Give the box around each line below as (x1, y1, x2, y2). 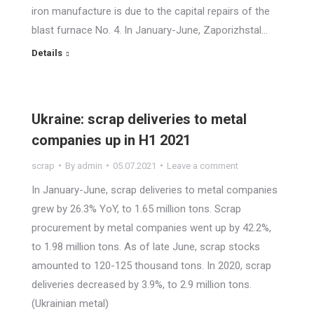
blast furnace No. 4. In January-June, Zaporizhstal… (32, 23, 268, 36)
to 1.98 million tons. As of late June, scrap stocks (32, 240, 260, 253)
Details (32, 47, 62, 58)
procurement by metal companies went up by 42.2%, (32, 221, 271, 234)
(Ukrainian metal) (32, 296, 109, 310)
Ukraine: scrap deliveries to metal (32, 110, 247, 128)
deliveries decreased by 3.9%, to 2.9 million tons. (32, 278, 252, 291)
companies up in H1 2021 (32, 131, 191, 149)
